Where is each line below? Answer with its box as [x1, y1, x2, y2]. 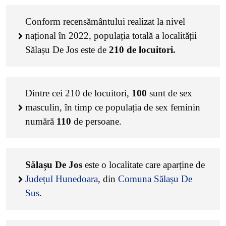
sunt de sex [149, 88, 192, 98]
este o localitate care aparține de [85, 159, 205, 170]
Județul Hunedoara [25, 174, 98, 184]
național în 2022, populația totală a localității [25, 30, 197, 41]
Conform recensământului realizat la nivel [25, 16, 185, 27]
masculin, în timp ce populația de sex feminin [25, 102, 200, 112]
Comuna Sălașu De [118, 174, 192, 184]
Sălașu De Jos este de [25, 44, 109, 55]
